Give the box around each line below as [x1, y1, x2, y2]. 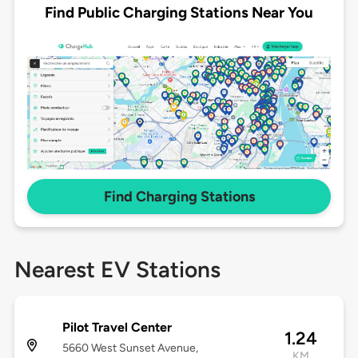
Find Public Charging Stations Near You [45, 2, 313, 22]
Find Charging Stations [103, 188, 255, 206]
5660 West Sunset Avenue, [62, 341, 198, 356]
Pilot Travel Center [62, 320, 172, 336]
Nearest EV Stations [14, 256, 221, 284]
